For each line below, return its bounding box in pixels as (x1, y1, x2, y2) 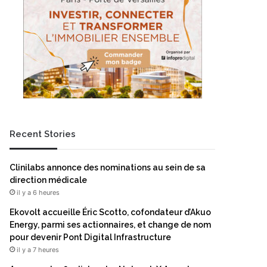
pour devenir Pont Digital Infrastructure (10, 232, 171, 242)
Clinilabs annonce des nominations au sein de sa (10, 163, 206, 172)
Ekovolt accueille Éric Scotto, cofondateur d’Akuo (10, 207, 211, 217)
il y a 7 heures (17, 246, 59, 254)
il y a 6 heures (17, 188, 60, 197)
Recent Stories (10, 129, 76, 139)
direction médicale (10, 175, 87, 185)
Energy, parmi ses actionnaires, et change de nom (10, 220, 211, 229)
